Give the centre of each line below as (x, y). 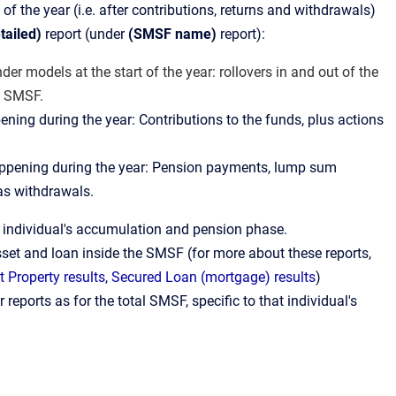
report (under (87, 34)
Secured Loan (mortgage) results (213, 277)
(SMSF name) (172, 34)
